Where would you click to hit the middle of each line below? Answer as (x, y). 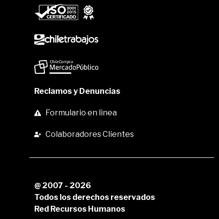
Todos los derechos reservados (95, 197)
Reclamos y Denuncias (77, 91)
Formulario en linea (81, 113)
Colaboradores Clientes (89, 134)
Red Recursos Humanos (80, 209)
